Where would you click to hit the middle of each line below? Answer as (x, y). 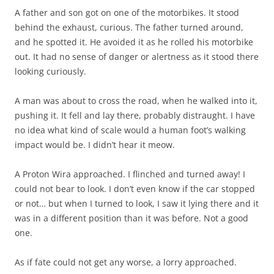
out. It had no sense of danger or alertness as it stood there (137, 57)
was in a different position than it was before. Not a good (131, 218)
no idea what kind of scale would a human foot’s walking (130, 130)
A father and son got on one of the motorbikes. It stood (127, 13)
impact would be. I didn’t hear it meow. (95, 145)
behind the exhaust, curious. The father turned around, (129, 27)
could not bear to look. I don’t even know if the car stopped (135, 189)
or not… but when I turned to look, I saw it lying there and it (137, 203)
